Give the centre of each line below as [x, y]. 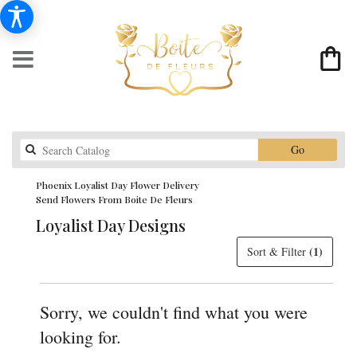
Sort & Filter [278, 251]
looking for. [80, 337]
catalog [319, 165]
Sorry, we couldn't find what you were [174, 312]
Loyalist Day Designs [111, 225]
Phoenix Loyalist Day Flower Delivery [118, 185]
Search [318, 149]
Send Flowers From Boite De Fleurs [114, 199]
